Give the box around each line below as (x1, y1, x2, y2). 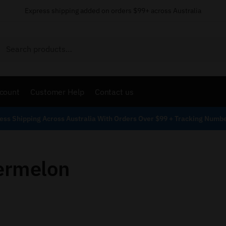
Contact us (94, 86, 134, 97)
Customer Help (30, 86, 84, 97)
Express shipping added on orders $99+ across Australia (25, 6, 201, 15)
